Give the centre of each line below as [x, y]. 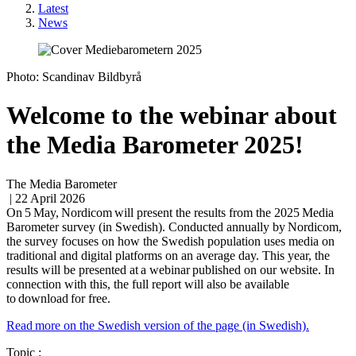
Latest [53, 8]
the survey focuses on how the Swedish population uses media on [170, 241]
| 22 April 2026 [46, 198]
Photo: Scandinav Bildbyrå [74, 77]
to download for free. [61, 298]
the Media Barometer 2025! [155, 145]
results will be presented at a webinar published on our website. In [170, 269]
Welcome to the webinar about [172, 116]
